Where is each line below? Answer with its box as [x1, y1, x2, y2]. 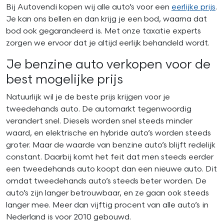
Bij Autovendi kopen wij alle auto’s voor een [6, 2, 171, 12]
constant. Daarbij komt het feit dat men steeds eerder [6, 152, 213, 162]
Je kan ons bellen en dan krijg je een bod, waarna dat [6, 14, 207, 24]
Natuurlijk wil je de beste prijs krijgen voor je [6, 92, 170, 102]
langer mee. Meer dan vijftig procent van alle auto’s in [6, 200, 208, 210]
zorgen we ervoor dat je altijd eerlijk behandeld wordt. [6, 38, 209, 48]
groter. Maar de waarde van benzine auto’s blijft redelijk [6, 140, 215, 150]
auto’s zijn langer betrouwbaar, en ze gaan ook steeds [6, 188, 209, 198]
